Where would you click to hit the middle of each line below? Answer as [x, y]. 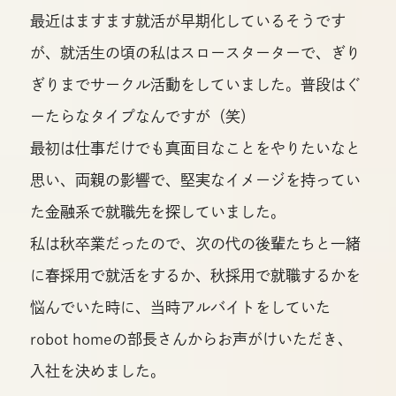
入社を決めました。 [97, 370]
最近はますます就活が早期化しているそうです [187, 20]
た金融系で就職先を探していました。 [157, 211]
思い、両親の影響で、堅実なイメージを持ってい [195, 179]
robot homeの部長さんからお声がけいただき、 [191, 339]
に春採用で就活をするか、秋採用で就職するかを [195, 275]
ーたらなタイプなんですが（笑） [142, 116]
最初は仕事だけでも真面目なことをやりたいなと [195, 148]
